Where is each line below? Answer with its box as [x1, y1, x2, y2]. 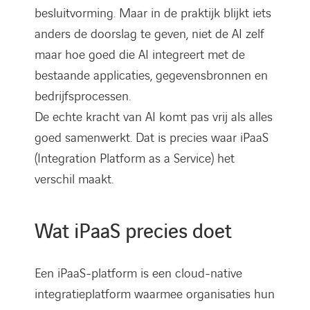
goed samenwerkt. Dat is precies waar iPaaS [35, 129, 268, 147]
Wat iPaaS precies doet [35, 218, 232, 246]
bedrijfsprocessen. [35, 87, 131, 105]
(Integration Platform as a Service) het [35, 149, 235, 167]
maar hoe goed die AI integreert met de [35, 46, 245, 64]
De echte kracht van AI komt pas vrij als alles [35, 108, 273, 126]
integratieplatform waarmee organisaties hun [35, 285, 275, 303]
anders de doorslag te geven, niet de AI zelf [35, 25, 264, 43]
